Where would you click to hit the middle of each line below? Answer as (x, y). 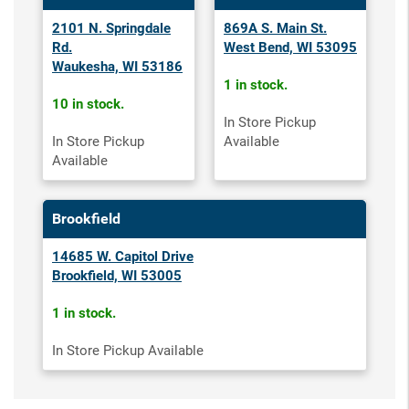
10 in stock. (88, 104)
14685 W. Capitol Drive (123, 257)
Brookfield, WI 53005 (117, 276)
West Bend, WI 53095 (290, 47)
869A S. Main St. (275, 28)
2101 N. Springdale (111, 28)
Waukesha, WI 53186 (117, 67)
